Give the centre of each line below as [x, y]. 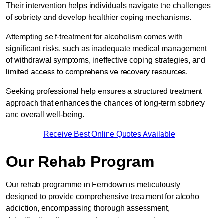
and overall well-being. [45, 115]
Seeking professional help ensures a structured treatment [104, 91]
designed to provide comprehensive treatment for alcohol [103, 197]
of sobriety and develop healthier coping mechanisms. [99, 18]
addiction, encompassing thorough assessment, [88, 208]
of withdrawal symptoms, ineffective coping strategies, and [106, 60]
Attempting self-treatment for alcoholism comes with [94, 37]
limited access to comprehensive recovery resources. [98, 72]
